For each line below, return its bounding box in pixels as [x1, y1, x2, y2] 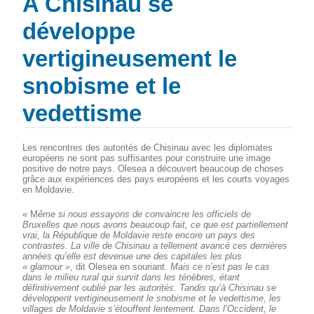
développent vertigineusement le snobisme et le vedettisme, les [22, 293, 282, 304]
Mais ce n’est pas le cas [170, 261, 271, 273]
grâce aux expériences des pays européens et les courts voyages [22, 174, 290, 185]
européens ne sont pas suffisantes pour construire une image [22, 153, 271, 164]
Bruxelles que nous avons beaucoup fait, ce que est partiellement [22, 219, 289, 231]
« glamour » [22, 261, 71, 273]
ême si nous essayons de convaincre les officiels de [38, 209, 252, 220]
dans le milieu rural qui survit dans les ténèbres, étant [22, 272, 240, 283]
